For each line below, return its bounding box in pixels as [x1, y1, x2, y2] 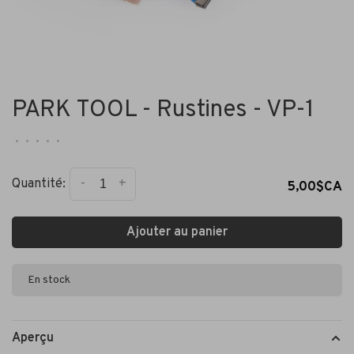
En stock [28, 273, 70, 288]
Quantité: [12, 176, 66, 193]
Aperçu [12, 330, 54, 347]
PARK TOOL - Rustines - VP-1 [12, 96, 314, 126]
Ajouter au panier [126, 224, 228, 241]
